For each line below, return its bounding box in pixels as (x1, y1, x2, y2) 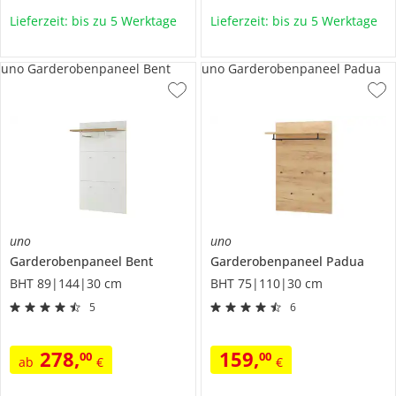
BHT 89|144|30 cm (10, 274, 122, 292)
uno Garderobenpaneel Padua (201, 59, 381, 77)
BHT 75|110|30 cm (209, 274, 323, 292)
